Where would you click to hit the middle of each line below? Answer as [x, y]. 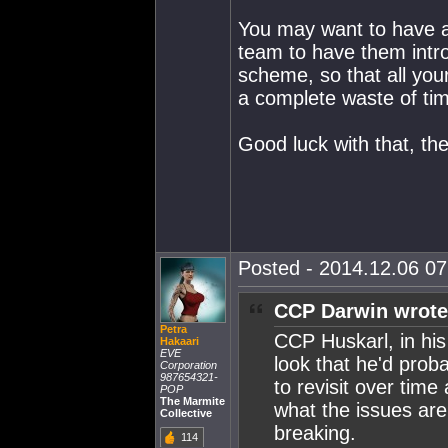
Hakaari [179, 341]
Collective [186, 413]
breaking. [315, 433]
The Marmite [192, 401]
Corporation [188, 365]
